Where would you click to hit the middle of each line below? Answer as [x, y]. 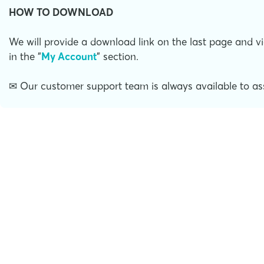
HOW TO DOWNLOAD [61, 12]
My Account [69, 56]
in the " [25, 56]
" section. [118, 56]
